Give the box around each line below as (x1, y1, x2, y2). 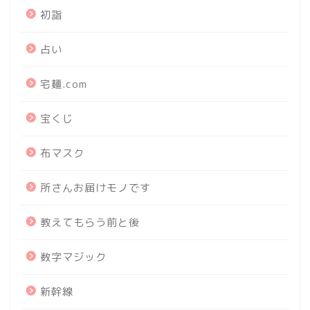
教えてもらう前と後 (40, 215, 140, 230)
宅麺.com (40, 76, 87, 91)
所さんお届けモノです (40, 180, 151, 195)
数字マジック (40, 249, 107, 264)
